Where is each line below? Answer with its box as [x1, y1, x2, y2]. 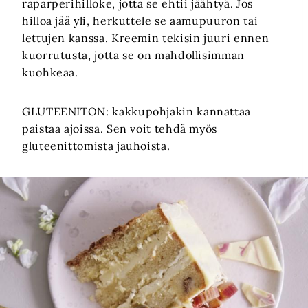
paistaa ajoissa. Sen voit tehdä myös [22, 122, 218, 136]
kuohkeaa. [22, 65, 78, 80]
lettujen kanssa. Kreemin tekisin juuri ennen [22, 31, 269, 45]
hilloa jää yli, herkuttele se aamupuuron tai [22, 14, 258, 28]
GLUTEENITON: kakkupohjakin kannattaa [22, 104, 252, 119]
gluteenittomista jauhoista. [22, 139, 170, 153]
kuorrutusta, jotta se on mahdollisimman [22, 48, 245, 63]
